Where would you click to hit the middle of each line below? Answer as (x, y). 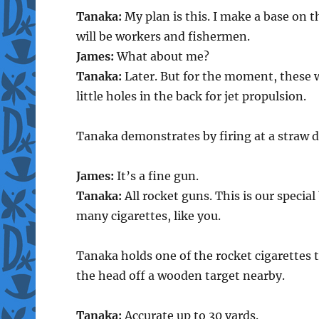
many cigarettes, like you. (148, 215)
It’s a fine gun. (156, 176)
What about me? (161, 56)
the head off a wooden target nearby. (180, 275)
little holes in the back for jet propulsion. (191, 96)
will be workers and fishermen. (163, 36)
